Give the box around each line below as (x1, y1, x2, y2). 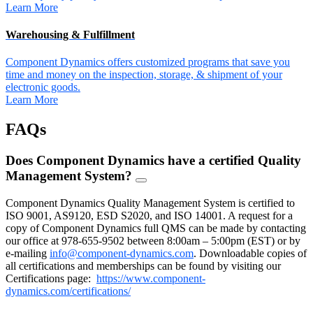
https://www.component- (96, 272, 205, 284)
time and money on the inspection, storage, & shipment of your (6, 68, 282, 81)
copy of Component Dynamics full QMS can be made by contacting (6, 221, 306, 234)
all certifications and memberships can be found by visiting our (6, 259, 281, 272)
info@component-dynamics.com (50, 247, 194, 259)
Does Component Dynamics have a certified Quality (6, 153, 301, 168)
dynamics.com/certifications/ (6, 284, 131, 297)
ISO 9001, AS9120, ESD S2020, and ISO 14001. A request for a (6, 209, 293, 221)
